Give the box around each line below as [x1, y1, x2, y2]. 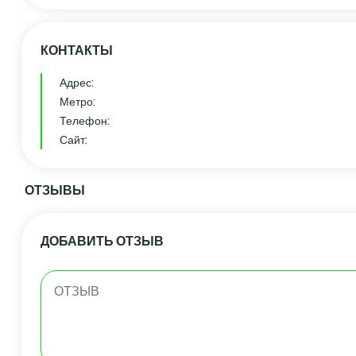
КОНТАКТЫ [41, 41, 113, 60]
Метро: [60, 93, 95, 110]
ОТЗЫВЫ [25, 180, 85, 199]
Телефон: [60, 112, 110, 129]
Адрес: [60, 74, 94, 91]
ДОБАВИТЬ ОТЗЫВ [41, 231, 164, 250]
